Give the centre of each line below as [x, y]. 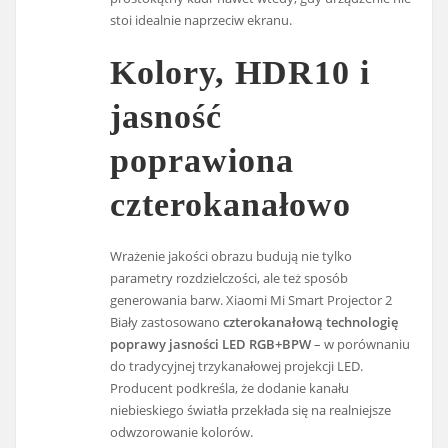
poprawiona [202, 160]
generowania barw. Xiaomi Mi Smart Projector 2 [251, 300]
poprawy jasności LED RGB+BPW [211, 344]
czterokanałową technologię [311, 322]
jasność [166, 116]
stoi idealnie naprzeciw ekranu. [201, 19]
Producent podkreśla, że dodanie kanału [230, 388]
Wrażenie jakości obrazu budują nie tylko [231, 256]
